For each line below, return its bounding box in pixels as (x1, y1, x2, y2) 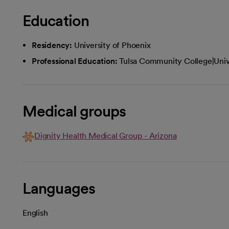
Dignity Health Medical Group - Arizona (34, 131, 177, 141)
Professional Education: (32, 56, 118, 66)
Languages (22, 179, 95, 197)
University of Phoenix (74, 40, 151, 50)
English (22, 208, 48, 218)
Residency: (32, 40, 72, 50)
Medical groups (22, 102, 126, 120)
